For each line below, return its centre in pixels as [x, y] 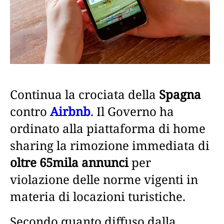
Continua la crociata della [84, 94]
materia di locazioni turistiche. [98, 196]
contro [28, 111]
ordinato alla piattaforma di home [108, 128]
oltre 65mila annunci [69, 162]
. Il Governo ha [132, 111]
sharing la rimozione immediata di [110, 145]
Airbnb [70, 111]
